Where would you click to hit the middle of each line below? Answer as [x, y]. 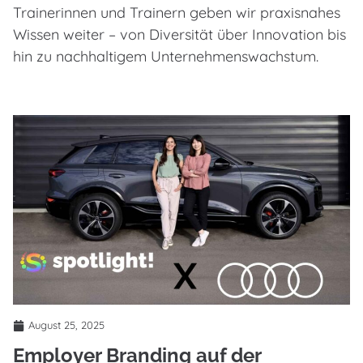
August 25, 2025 [66, 325]
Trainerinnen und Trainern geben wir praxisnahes [177, 13]
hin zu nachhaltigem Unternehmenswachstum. [166, 57]
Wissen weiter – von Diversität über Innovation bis [179, 35]
